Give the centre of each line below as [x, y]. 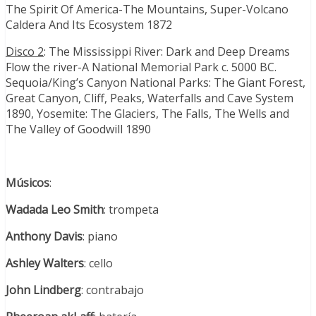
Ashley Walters [45, 263]
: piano [100, 237]
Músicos [28, 183]
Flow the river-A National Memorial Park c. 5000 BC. [141, 67]
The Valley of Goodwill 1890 [78, 129]
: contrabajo [113, 290]
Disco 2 [25, 52]
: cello [98, 263]
